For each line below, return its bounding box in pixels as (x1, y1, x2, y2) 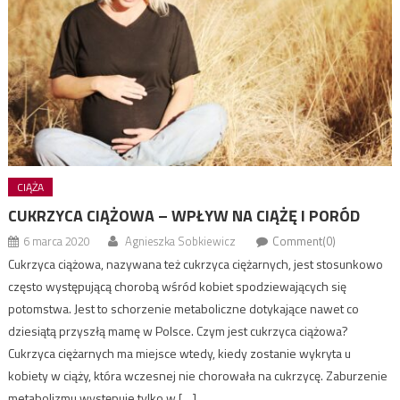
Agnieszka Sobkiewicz (124, 231, 236, 250)
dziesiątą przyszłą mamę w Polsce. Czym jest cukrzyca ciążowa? (7, 321, 348, 340)
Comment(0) (271, 231, 336, 250)
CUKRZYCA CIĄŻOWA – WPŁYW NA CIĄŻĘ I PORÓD (7, 203, 360, 228)
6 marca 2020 (22, 231, 90, 250)
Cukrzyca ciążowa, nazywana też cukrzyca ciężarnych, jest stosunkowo (7, 254, 383, 273)
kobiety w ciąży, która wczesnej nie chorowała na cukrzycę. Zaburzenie (7, 365, 387, 385)
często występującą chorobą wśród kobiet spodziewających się (7, 276, 346, 296)
